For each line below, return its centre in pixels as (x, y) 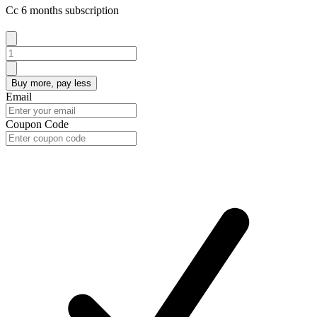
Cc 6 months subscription (62, 10)
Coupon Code (37, 124)
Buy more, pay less (51, 83)
